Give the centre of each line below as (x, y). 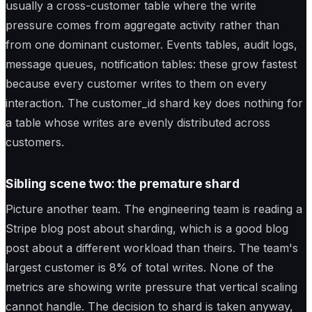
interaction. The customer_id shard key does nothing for (154, 103)
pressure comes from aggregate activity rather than (142, 25)
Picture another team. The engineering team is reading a (154, 209)
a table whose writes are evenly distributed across (138, 123)
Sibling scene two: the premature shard (123, 184)
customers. (35, 142)
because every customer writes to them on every (136, 84)
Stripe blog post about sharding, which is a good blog (147, 228)
